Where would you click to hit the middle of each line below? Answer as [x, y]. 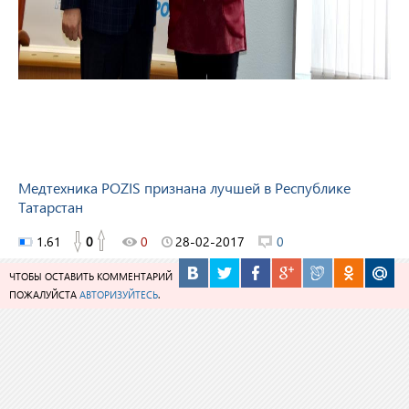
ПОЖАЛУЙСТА [44, 294]
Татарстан [51, 207]
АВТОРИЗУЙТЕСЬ [119, 294]
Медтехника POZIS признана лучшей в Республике [184, 188]
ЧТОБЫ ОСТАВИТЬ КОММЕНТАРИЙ [91, 276]
